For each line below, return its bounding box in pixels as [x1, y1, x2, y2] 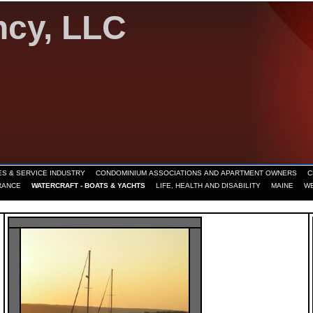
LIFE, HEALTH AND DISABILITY [156, 182, 261, 189]
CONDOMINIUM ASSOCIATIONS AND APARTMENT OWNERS [96, 169, 297, 177]
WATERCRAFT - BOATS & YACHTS [31, 182, 145, 189]
